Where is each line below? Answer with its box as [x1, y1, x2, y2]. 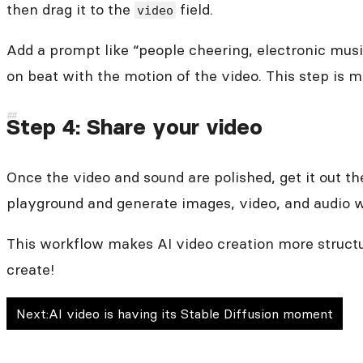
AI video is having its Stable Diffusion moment [49, 305, 333, 322]
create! [6, 260, 54, 280]
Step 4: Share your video [6, 113, 263, 140]
